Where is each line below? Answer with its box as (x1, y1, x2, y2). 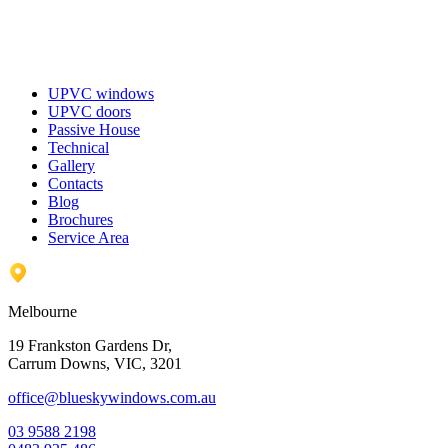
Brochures (48, 211, 113, 229)
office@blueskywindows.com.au (8, 389, 216, 407)
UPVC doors (48, 103, 131, 121)
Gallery (48, 157, 95, 175)
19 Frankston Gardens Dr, (8, 337, 172, 355)
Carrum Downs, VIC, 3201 (8, 355, 182, 373)
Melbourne (8, 303, 77, 321)
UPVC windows (48, 85, 154, 103)
